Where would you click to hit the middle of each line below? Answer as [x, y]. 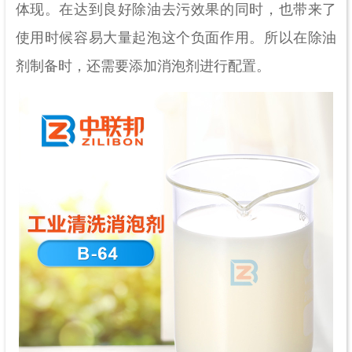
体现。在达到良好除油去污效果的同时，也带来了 [176, 10]
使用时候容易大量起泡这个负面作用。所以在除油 [176, 38]
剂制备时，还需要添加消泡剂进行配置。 [143, 66]
